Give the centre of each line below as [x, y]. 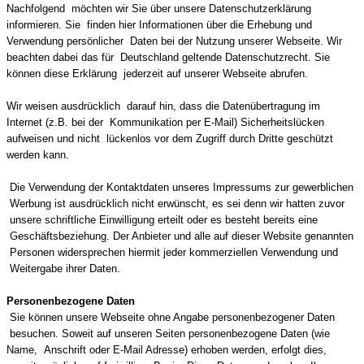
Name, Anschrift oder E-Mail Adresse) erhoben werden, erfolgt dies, [167, 350]
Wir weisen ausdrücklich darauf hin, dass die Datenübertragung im [163, 106]
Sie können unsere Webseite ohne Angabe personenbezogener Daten [171, 317]
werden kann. [38, 155]
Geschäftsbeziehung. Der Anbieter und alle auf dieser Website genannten [180, 236]
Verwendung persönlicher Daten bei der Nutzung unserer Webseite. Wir [174, 41]
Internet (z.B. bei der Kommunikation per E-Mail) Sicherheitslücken [165, 122]
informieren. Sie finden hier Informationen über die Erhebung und [159, 25]
